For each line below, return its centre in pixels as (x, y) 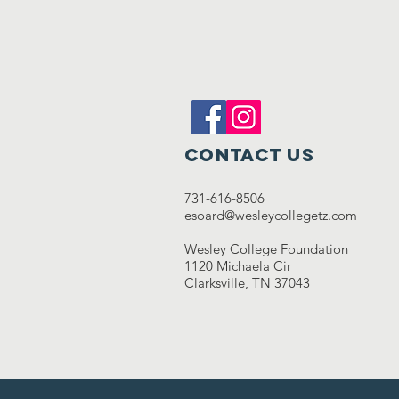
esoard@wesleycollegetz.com (271, 215)
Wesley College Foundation (266, 249)
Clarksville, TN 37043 (247, 283)
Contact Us (249, 155)
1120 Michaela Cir (238, 266)
